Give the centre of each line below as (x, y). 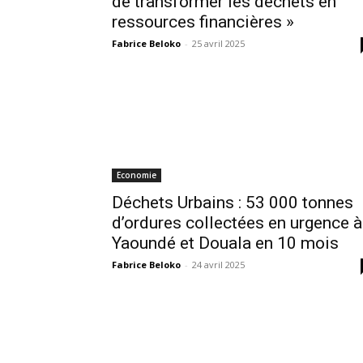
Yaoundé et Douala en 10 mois (225, 243)
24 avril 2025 (218, 264)
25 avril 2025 (218, 43)
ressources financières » (203, 21)
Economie (137, 175)
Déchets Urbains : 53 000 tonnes (233, 202)
